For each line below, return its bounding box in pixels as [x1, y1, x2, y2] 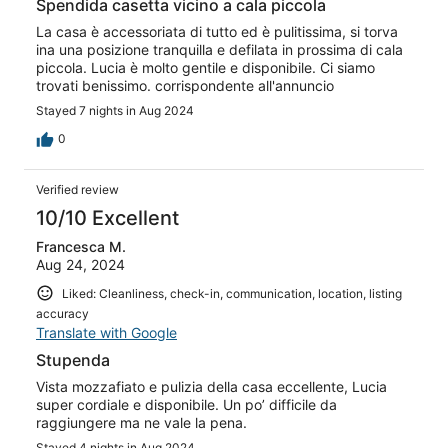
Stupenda [36, 350, 110, 371]
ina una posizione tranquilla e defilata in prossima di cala [36, 40, 403, 58]
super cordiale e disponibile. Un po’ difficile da [36, 396, 337, 414]
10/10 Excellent [36, 205, 179, 230]
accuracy [36, 306, 89, 322]
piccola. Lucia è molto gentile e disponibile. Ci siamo [36, 58, 375, 76]
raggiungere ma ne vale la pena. [36, 414, 247, 432]
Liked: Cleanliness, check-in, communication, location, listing [62, 285, 402, 301]
